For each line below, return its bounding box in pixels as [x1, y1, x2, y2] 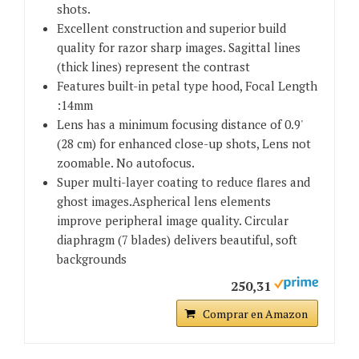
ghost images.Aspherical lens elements [57, 193, 271, 210]
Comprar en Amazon [203, 306, 308, 322]
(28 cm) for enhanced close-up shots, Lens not [57, 135, 311, 152]
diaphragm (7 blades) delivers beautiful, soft [57, 232, 297, 248]
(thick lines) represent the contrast [57, 58, 250, 75]
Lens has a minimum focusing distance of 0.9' [57, 116, 302, 133]
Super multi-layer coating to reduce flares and [57, 174, 310, 191]
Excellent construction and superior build [57, 20, 286, 37]
